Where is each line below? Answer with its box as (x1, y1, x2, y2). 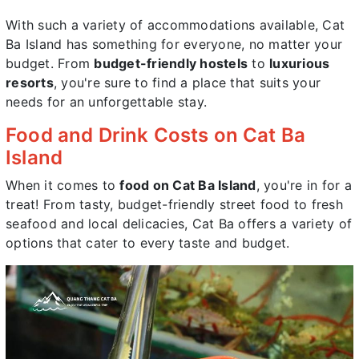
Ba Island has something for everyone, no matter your (6, 36, 342, 53)
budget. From (6, 55, 95, 72)
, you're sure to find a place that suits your (53, 75, 321, 91)
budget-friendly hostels (94, 55, 248, 72)
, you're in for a (256, 177, 352, 194)
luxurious (269, 55, 330, 72)
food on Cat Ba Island (119, 177, 256, 194)
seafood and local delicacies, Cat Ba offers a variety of (6, 216, 352, 232)
